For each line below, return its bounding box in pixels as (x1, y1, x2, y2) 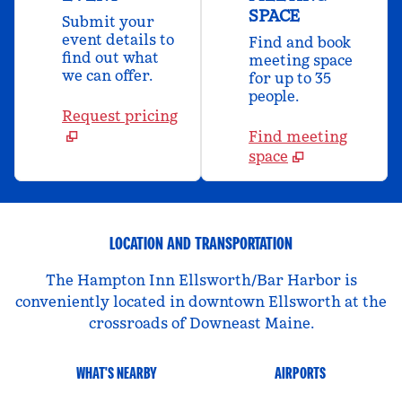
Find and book (249, 33, 351, 51)
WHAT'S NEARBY (76, 363, 158, 383)
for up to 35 (249, 69, 331, 87)
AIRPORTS (274, 363, 326, 383)
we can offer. (62, 66, 153, 84)
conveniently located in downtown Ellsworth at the (15, 293, 387, 310)
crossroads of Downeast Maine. (88, 314, 314, 332)
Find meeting (249, 127, 347, 145)
